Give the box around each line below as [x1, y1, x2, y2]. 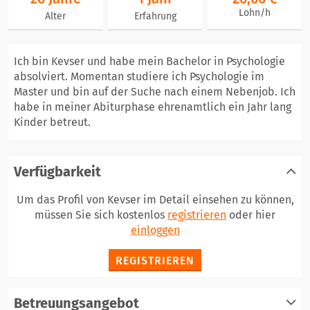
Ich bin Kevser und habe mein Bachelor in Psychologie [14, 55, 285, 68]
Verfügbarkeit [14, 163, 101, 180]
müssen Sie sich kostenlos [35, 208, 167, 221]
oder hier [226, 208, 275, 221]
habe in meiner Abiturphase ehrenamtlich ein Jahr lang [14, 100, 291, 113]
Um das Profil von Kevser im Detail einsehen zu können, [16, 193, 294, 206]
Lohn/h [239, 7, 271, 19]
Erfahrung [134, 10, 176, 22]
